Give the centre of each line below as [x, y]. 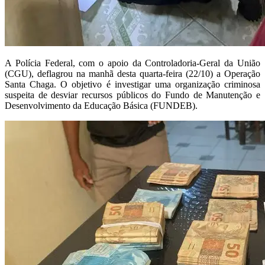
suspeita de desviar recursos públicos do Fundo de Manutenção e [132, 95]
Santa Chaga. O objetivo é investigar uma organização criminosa [132, 85]
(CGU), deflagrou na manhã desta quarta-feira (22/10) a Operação [132, 74]
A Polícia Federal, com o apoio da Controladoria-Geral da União [132, 63]
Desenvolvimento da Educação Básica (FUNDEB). [101, 106]
